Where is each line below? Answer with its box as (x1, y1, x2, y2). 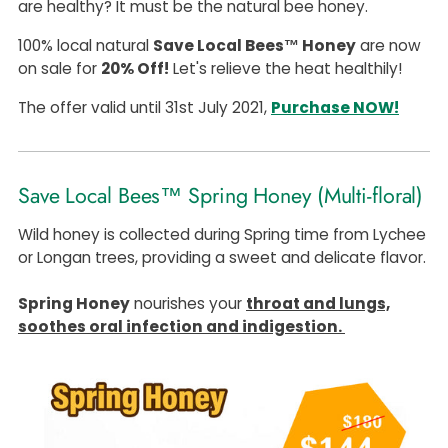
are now (356, 35, 421, 56)
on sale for (18, 58, 101, 79)
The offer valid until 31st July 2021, (18, 97, 271, 118)
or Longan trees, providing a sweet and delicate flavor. (18, 247, 426, 268)
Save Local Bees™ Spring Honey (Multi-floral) (18, 180, 424, 211)
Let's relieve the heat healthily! (169, 58, 402, 79)
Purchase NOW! (271, 97, 399, 118)
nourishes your (130, 293, 246, 314)
